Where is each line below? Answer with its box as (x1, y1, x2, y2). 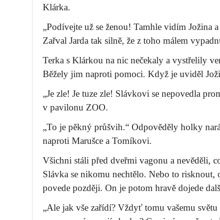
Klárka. (43, 2, 70, 12)
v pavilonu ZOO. (43, 102, 108, 112)
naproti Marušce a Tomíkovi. (43, 136, 152, 146)
